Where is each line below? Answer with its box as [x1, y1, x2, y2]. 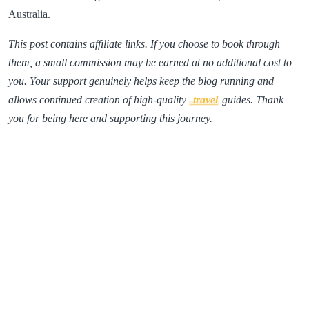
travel [190, 94, 218, 106]
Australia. [8, 8, 50, 20]
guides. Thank [219, 94, 283, 106]
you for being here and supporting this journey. [8, 112, 212, 124]
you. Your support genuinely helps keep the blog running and [8, 75, 274, 87]
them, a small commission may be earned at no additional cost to [8, 57, 292, 68]
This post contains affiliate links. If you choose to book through [8, 38, 280, 50]
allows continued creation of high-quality [8, 94, 189, 106]
